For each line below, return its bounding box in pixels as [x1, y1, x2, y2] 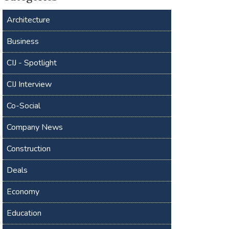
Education [7, 207, 42, 219]
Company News [7, 121, 63, 133]
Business [7, 35, 39, 47]
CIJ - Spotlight [7, 57, 57, 68]
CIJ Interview [7, 78, 52, 90]
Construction [7, 143, 51, 154]
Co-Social [7, 100, 41, 111]
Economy [7, 186, 40, 197]
